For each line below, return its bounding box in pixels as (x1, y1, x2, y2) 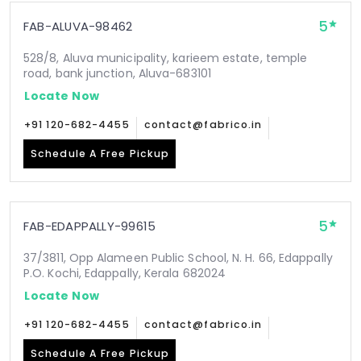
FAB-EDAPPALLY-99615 (23, 218, 156, 234)
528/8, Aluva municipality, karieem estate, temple (23, 50, 308, 66)
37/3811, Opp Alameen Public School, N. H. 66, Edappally (23, 250, 333, 266)
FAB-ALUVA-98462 (23, 18, 133, 35)
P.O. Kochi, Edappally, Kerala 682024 (23, 265, 226, 281)
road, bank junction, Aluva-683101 (23, 65, 211, 81)
